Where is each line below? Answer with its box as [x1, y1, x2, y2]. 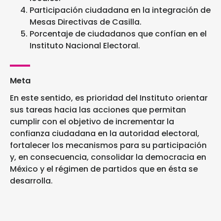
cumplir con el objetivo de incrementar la [10, 116, 174, 128]
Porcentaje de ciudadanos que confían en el [30, 28, 207, 40]
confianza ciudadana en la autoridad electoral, [10, 128, 199, 140]
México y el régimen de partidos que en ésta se [10, 163, 198, 175]
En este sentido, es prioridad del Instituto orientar [10, 92, 208, 104]
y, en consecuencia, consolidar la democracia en [10, 151, 206, 163]
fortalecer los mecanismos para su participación [10, 140, 207, 151]
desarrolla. [10, 175, 53, 187]
